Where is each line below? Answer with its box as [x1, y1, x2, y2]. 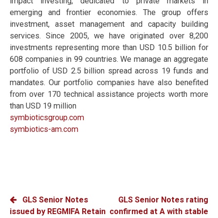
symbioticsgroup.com [10, 113, 84, 123]
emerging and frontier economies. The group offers [10, 8, 208, 18]
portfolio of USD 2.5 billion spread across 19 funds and [10, 66, 208, 76]
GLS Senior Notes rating [118, 195, 208, 204]
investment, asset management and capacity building [10, 19, 208, 29]
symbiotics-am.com [10, 125, 78, 134]
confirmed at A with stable [109, 206, 208, 216]
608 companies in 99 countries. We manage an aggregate [10, 54, 208, 64]
